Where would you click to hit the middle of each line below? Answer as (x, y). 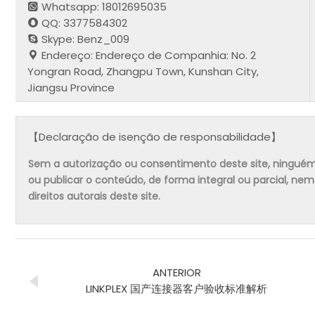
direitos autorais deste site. (95, 197)
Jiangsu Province (71, 87)
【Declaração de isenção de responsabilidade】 (155, 137)
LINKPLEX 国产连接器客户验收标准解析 (176, 288)
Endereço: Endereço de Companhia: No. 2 (148, 55)
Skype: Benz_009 (84, 39)
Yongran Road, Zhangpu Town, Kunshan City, (143, 71)
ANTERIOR (176, 272)
